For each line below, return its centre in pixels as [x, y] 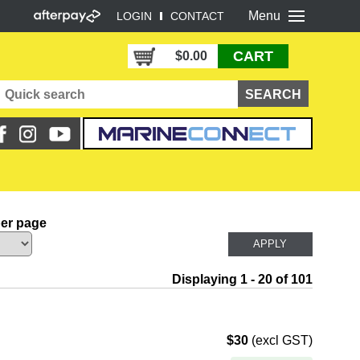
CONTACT [197, 16]
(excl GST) [280, 340]
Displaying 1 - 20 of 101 [242, 279]
